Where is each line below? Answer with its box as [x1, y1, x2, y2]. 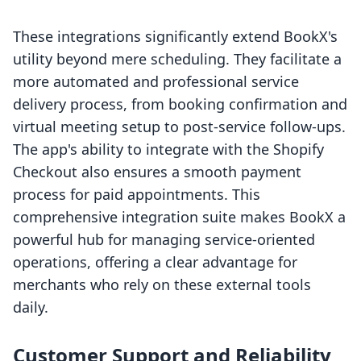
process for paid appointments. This [13, 185, 260, 205]
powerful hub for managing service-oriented [13, 230, 315, 250]
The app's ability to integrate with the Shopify [13, 139, 324, 160]
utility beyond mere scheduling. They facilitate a [13, 49, 342, 69]
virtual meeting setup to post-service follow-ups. [13, 117, 346, 137]
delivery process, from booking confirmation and [13, 94, 347, 114]
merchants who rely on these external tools [13, 275, 311, 295]
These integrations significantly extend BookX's [13, 27, 338, 47]
